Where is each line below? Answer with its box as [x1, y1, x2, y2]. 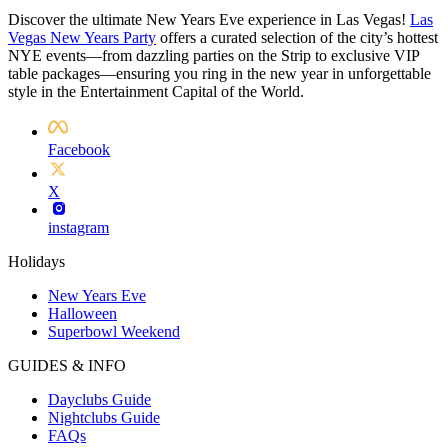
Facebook [48, 141, 110, 159]
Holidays [8, 253, 65, 271]
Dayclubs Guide [48, 391, 151, 409]
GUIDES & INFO [8, 357, 126, 375]
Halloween [48, 305, 117, 323]
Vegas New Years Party [8, 29, 156, 47]
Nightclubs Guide [48, 409, 160, 427]
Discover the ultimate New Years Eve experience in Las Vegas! [8, 11, 410, 29]
